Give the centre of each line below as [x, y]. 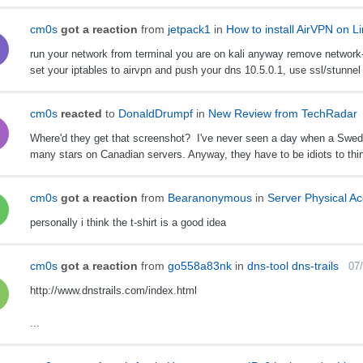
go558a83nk [199, 266]
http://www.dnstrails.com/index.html [113, 291]
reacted [81, 114]
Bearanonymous [209, 198]
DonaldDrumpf [155, 114]
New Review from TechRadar [282, 114]
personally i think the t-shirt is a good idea [128, 223]
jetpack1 [189, 30]
